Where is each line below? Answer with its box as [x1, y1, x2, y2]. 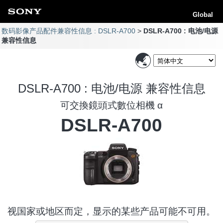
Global [193, 11, 213, 18]
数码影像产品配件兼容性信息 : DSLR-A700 [1, 27, 136, 35]
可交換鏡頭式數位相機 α [60, 100, 163, 111]
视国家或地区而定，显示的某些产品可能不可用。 [7, 206, 216, 217]
